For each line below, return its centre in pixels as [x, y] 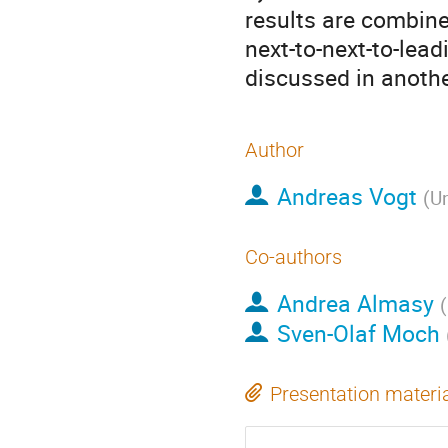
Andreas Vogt [346, 196]
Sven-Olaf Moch [358, 333]
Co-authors [293, 257]
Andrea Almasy [355, 303]
